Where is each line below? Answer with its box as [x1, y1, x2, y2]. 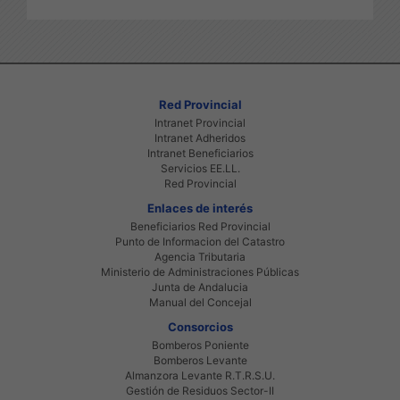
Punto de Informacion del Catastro [115, 234, 285, 248]
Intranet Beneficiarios [146, 146, 254, 160]
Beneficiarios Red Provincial [129, 219, 271, 233]
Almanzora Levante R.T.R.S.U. [125, 368, 275, 382]
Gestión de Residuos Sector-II [126, 383, 274, 397]
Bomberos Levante [153, 353, 247, 367]
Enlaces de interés [147, 200, 253, 215]
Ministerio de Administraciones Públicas [101, 264, 299, 279]
